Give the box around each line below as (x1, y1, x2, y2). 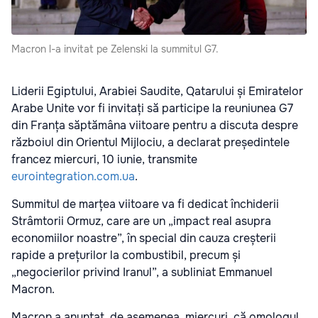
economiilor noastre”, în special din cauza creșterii (11, 231, 276, 246)
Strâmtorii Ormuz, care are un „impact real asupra (11, 214, 271, 229)
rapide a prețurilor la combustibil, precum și (11, 248, 241, 263)
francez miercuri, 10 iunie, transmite (11, 152, 197, 168)
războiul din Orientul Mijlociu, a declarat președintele (11, 135, 290, 150)
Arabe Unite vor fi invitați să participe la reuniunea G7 (11, 101, 293, 116)
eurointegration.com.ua (11, 169, 135, 185)
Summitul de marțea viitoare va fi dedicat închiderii (11, 197, 279, 212)
